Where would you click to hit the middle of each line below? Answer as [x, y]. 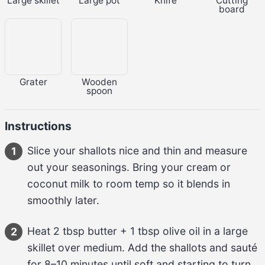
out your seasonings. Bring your [107, 167]
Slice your [53, 150]
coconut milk [59, 183]
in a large [224, 231]
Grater [33, 82]
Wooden [99, 82]
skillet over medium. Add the [98, 247]
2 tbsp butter [85, 231]
